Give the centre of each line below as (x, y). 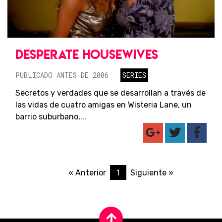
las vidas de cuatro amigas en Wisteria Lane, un (104, 105)
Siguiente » (152, 172)
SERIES (134, 75)
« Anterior (87, 172)
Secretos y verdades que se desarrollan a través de (111, 93)
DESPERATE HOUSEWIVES (87, 54)
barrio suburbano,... (51, 116)
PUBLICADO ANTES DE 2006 (62, 75)
